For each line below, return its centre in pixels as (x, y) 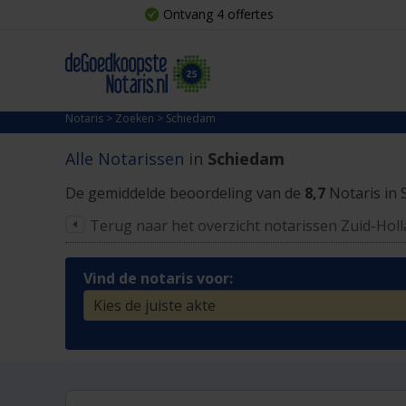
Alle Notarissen (127, 159)
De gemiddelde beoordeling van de (183, 193)
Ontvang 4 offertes (218, 14)
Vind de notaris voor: (158, 278)
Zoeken (135, 118)
